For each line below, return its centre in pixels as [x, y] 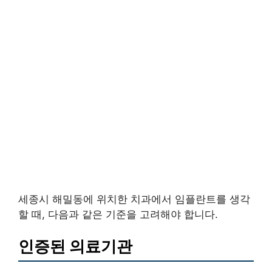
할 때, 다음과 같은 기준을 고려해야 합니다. [118, 214]
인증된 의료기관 [75, 246]
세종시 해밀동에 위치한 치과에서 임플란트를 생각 [134, 199]
